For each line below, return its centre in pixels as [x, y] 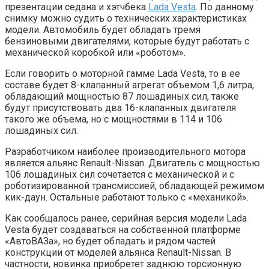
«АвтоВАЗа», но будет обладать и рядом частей [110, 241]
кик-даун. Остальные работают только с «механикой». [127, 197]
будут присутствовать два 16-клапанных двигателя [120, 107]
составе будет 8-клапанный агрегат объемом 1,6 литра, [129, 85]
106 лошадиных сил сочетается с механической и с [119, 174]
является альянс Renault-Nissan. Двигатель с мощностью [132, 163]
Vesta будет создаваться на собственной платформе [123, 229]
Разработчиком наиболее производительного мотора [125, 151]
